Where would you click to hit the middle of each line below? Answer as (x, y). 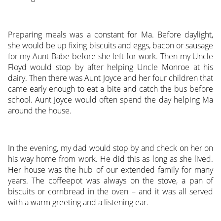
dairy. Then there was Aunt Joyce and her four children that (110, 78)
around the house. (39, 111)
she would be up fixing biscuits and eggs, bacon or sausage (110, 46)
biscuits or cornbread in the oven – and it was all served (110, 192)
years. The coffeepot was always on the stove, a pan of (110, 181)
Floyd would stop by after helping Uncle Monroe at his (110, 67)
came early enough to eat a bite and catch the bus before (110, 89)
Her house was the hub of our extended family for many (110, 170)
